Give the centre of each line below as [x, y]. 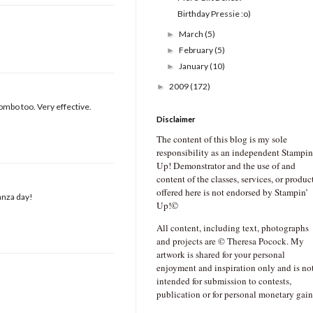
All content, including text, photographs [233, 228]
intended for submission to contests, [224, 281]
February [197, 50]
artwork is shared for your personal [221, 255]
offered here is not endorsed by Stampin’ [232, 192]
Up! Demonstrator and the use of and [226, 166]
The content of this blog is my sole [222, 139]
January [195, 66]
